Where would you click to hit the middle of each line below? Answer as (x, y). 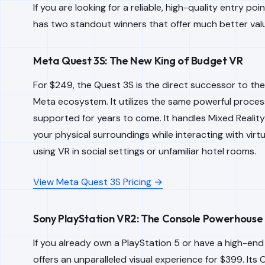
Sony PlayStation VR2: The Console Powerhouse (148, 219)
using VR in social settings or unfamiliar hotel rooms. (145, 151)
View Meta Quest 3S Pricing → (98, 182)
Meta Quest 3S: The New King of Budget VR (138, 61)
